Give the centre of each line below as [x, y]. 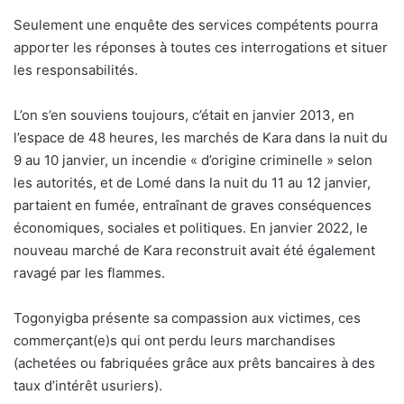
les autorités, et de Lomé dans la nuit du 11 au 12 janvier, [192, 183]
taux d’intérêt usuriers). [88, 386]
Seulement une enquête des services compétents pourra [196, 25]
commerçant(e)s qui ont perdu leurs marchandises [174, 341]
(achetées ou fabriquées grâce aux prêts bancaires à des [194, 363]
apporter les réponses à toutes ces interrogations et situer [201, 48]
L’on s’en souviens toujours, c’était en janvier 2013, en [184, 115]
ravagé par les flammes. [89, 273]
